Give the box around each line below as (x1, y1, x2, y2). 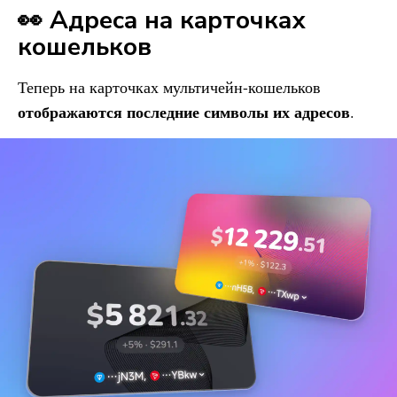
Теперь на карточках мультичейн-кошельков (18, 76, 321, 97)
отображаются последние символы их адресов (18, 100, 350, 123)
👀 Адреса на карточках (18, 4, 306, 37)
